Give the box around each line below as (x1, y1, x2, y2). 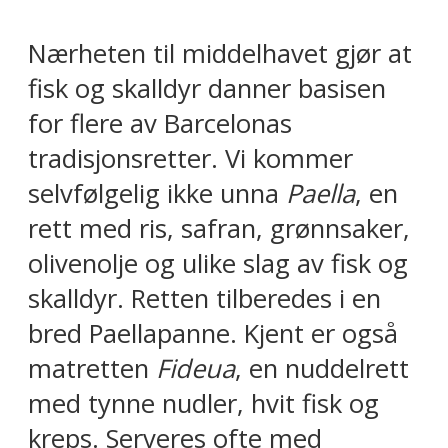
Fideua (156, 350, 235, 386)
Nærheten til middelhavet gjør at (28, 35, 412, 71)
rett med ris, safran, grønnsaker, (28, 210, 410, 246)
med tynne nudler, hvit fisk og (28, 385, 379, 421)
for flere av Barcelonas (28, 105, 292, 141)
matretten (28, 350, 156, 386)
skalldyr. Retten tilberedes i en (28, 280, 381, 316)
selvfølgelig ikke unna (28, 175, 286, 211)
